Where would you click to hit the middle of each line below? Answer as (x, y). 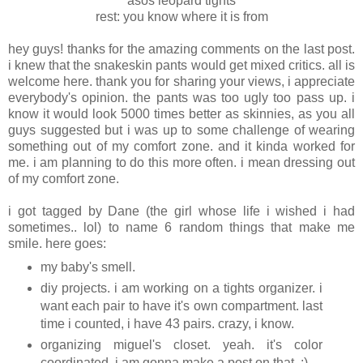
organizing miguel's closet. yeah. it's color (181, 344)
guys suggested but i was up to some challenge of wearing (181, 130)
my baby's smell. (88, 267)
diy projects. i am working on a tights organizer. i (181, 288)
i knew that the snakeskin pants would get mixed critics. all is (181, 65)
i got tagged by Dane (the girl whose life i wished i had (181, 211)
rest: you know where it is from (181, 16)
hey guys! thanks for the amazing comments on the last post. (181, 49)
